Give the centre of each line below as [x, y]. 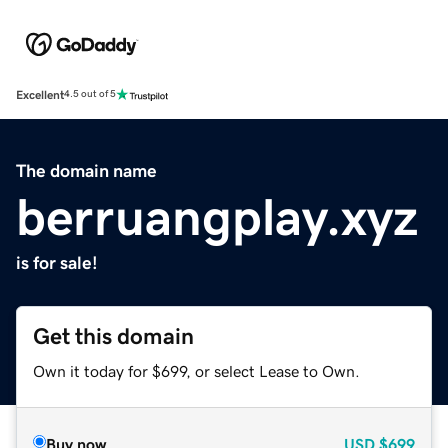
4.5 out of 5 [90, 94]
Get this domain [113, 336]
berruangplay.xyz [217, 216]
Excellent [40, 94]
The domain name [86, 170]
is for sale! [57, 262]
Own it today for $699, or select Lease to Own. [196, 370]
